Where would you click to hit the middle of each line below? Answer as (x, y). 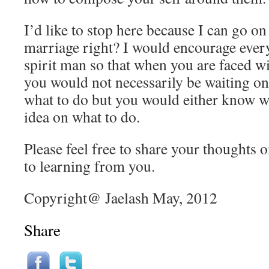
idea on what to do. (82, 116)
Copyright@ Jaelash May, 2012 (121, 198)
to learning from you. (89, 166)
